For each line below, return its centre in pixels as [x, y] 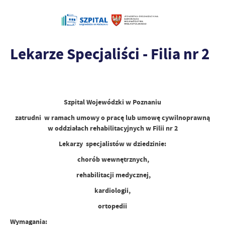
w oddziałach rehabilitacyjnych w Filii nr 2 [113, 128]
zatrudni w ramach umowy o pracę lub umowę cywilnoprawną [113, 118]
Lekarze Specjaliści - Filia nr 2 [110, 54]
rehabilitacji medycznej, [113, 175]
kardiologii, [113, 191]
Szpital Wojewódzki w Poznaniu [113, 102]
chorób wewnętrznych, [113, 159]
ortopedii [113, 206]
